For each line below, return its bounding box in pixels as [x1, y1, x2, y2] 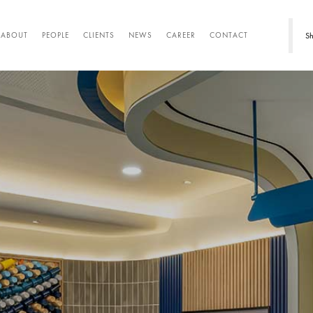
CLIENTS [83, 30, 115, 40]
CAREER [166, 30, 196, 40]
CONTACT [210, 30, 249, 40]
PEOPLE [42, 30, 70, 40]
